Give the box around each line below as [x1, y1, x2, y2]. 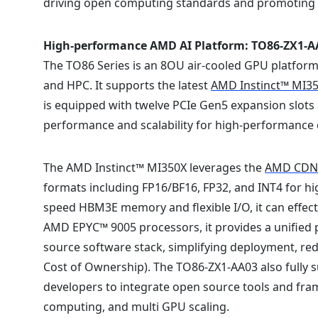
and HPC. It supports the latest [43, 77, 212, 93]
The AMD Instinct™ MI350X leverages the [43, 159, 265, 175]
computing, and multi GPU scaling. [43, 298, 230, 314]
